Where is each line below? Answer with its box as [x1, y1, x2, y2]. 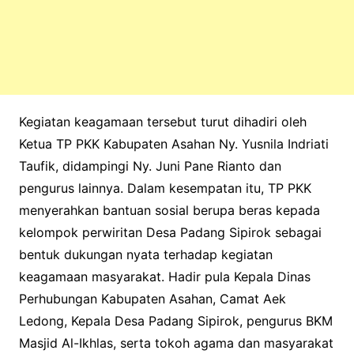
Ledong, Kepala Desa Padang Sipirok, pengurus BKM [18, 313, 333, 329]
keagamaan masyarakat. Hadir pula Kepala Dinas [18, 269, 311, 284]
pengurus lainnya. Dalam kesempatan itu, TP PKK [18, 180, 311, 196]
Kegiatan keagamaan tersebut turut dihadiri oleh [18, 114, 307, 130]
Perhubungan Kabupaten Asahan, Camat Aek [18, 291, 286, 307]
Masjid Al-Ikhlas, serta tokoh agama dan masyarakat [18, 335, 333, 351]
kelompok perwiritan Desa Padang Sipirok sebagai [18, 224, 322, 240]
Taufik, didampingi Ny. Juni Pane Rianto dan [18, 158, 281, 174]
